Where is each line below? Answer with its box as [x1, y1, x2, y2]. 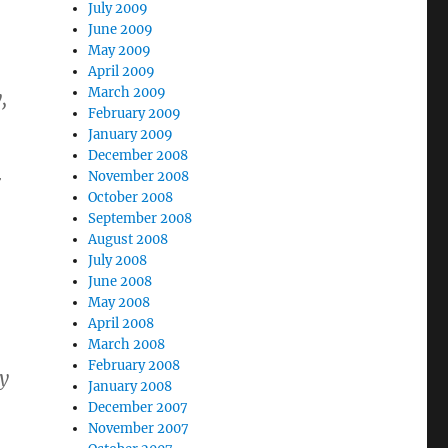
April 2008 [88, 315, 155, 332]
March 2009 [88, 84, 167, 101]
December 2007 [88, 399, 189, 416]
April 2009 [88, 63, 156, 80]
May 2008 [88, 294, 151, 311]
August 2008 [88, 231, 169, 248]
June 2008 [88, 273, 153, 290]
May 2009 [88, 42, 152, 59]
